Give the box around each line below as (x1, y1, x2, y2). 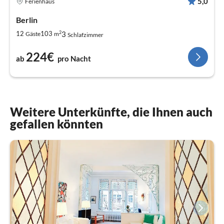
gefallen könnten (10, 116, 103, 131)
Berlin (16, 14, 37, 24)
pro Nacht (57, 53, 91, 63)
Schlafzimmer (67, 30, 103, 38)
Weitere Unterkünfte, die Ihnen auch (10, 104, 212, 119)
